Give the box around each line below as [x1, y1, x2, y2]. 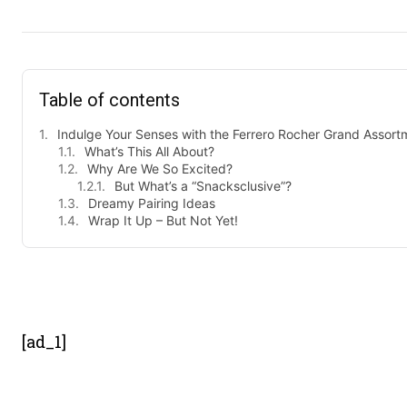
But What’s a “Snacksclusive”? [114, 178, 292, 194]
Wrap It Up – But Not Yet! [88, 213, 238, 228]
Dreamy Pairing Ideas [88, 195, 215, 211]
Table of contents [39, 89, 180, 111]
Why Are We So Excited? [87, 161, 233, 176]
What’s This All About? [84, 144, 214, 159]
